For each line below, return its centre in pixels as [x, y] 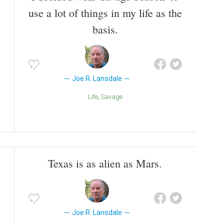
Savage [113, 97]
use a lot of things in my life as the [105, 13]
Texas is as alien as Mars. [105, 163]
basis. [105, 29]
